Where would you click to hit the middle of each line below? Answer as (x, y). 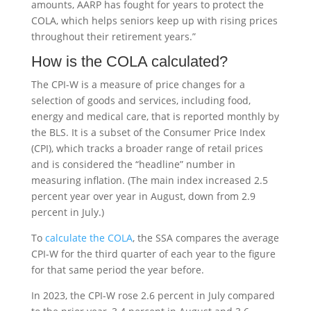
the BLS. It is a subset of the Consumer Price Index (148, 132)
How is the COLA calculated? (129, 61)
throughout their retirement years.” (113, 36)
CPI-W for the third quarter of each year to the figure (153, 253)
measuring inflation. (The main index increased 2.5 (149, 180)
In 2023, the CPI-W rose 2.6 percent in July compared (153, 295)
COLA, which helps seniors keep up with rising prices (154, 20)
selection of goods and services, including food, (141, 100)
